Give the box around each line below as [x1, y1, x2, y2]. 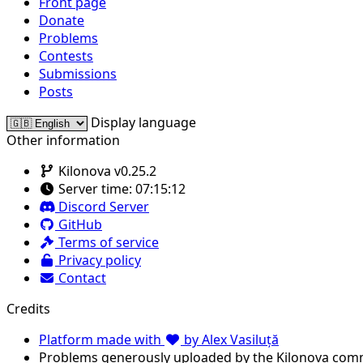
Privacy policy [55, 250, 141, 269]
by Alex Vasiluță [181, 330, 279, 348]
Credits [6, 299, 50, 318]
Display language [91, 113, 196, 131]
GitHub [55, 215, 102, 233]
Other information [6, 130, 120, 149]
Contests [39, 46, 93, 65]
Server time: [55, 179, 135, 198]
